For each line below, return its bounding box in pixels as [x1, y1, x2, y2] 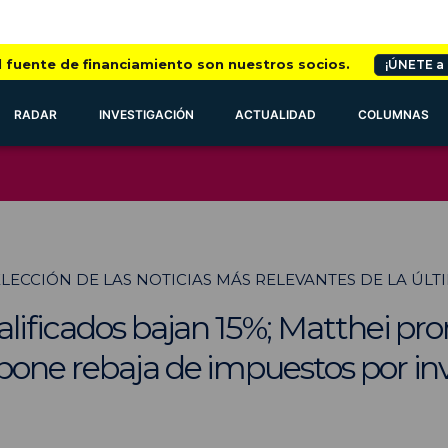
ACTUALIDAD [235, 107, 317, 122]
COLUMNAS [358, 107, 430, 122]
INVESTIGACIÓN [98, 107, 194, 122]
